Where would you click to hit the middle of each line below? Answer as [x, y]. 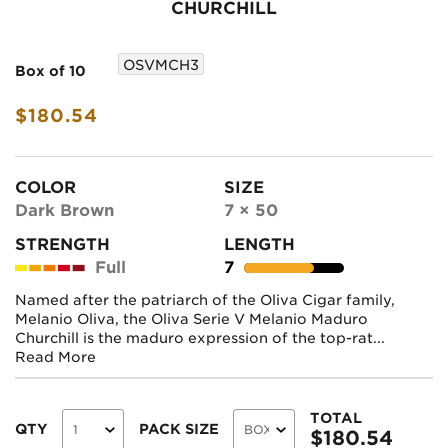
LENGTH [259, 244]
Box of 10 [50, 71]
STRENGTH [62, 244]
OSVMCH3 [161, 65]
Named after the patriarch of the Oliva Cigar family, [205, 299]
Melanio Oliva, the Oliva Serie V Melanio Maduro [191, 318]
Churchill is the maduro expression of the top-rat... [200, 337]
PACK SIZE [179, 429]
